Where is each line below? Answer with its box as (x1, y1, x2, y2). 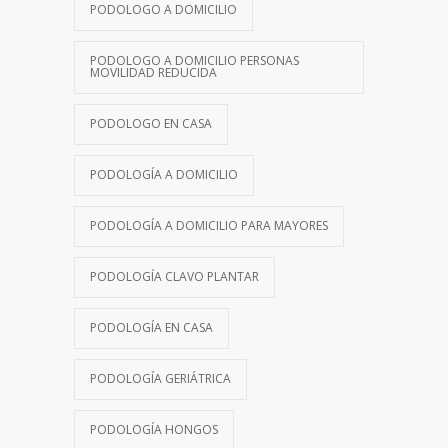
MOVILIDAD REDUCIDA (90, 63, 217, 81)
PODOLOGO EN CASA (90, 114, 212, 132)
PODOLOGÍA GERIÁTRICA (90, 369, 231, 387)
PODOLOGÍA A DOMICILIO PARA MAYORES (90, 216, 328, 234)
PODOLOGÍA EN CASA (90, 318, 213, 336)
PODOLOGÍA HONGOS (90, 420, 218, 438)
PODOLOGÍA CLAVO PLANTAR (90, 267, 259, 285)
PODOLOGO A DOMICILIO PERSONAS (90, 51, 299, 69)
